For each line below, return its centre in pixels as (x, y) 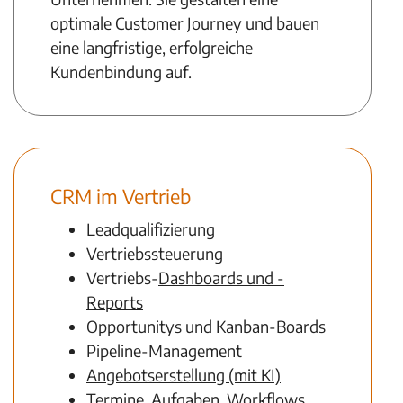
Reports (115, 302)
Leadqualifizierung (151, 229)
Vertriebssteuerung (155, 253)
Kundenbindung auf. (121, 72)
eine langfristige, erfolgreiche (152, 47)
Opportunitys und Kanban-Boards (206, 326)
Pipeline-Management (164, 350)
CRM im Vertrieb (121, 196)
